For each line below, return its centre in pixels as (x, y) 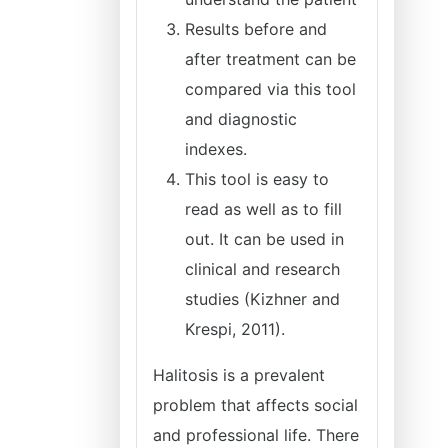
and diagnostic (241, 119)
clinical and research (262, 269)
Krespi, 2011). (235, 329)
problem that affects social (255, 405)
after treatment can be (270, 59)
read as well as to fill (263, 209)
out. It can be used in (264, 239)
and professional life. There (256, 435)
